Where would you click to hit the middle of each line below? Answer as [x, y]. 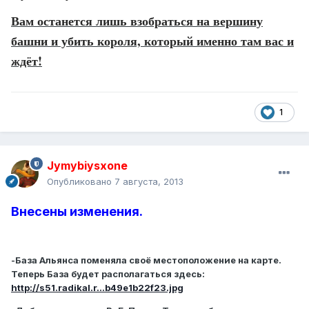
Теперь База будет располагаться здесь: [108, 274]
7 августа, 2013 [149, 182]
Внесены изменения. [77, 212]
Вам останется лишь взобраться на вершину [137, 21]
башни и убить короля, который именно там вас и [152, 41]
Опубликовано [81, 182]
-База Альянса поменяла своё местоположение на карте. [146, 260]
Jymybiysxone [87, 166]
